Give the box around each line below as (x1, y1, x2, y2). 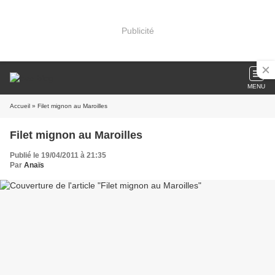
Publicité (121, 25, 154, 36)
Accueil (10, 103, 30, 109)
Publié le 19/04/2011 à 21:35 (10, 151, 106, 160)
